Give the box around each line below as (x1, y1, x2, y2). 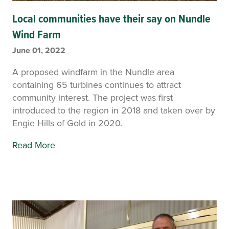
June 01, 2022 (12, 44, 65, 56)
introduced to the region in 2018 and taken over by (12, 103, 215, 117)
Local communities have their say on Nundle (12, 10, 211, 27)
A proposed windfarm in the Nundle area (12, 65, 174, 78)
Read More (12, 138, 55, 151)
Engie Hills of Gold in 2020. (12, 116, 122, 129)
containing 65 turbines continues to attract (12, 78, 181, 91)
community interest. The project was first (12, 90, 173, 104)
